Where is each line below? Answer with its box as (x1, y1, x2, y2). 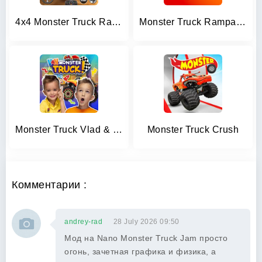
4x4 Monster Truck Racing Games (112, 17, 121, 27)
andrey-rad (64, 218, 102, 226)
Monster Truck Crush (147, 125, 239, 135)
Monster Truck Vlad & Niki (112, 125, 122, 135)
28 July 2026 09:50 (113, 218, 180, 226)
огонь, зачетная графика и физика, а (64, 247, 216, 256)
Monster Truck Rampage (236, 17, 246, 27)
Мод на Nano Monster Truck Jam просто (64, 233, 227, 243)
